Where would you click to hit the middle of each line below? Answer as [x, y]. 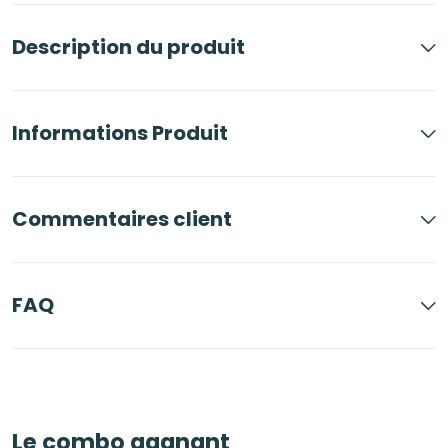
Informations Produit [120, 133]
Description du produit [128, 47]
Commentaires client [122, 219]
